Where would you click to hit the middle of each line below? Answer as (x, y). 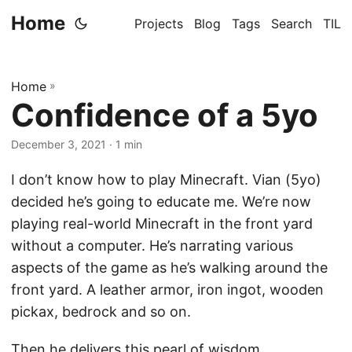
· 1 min (124, 144)
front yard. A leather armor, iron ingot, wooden (167, 290)
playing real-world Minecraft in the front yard (162, 224)
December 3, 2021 (59, 144)
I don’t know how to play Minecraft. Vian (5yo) (166, 180)
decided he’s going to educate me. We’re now (161, 202)
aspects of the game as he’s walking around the (169, 268)
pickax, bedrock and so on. (103, 312)
